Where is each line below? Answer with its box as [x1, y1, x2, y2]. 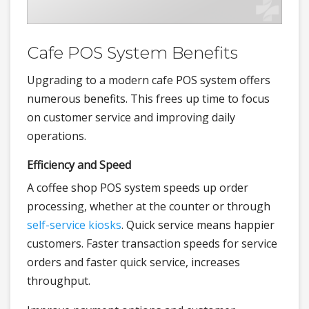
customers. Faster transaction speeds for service [27, 236, 277, 251]
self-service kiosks [27, 217, 121, 232]
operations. [27, 128, 86, 143]
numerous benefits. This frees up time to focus [27, 91, 270, 106]
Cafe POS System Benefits [27, 43, 238, 63]
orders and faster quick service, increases [27, 255, 240, 270]
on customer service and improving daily [27, 110, 235, 125]
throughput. [27, 273, 90, 288]
